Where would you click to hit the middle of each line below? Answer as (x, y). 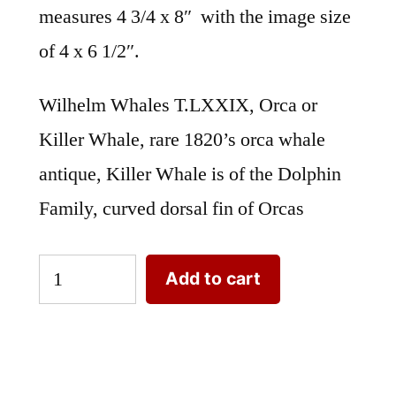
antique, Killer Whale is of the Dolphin (190, 174)
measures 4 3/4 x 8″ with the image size (195, 16)
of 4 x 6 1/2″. (89, 51)
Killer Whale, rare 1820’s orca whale (182, 139)
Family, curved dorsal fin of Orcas (171, 208)
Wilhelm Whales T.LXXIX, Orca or (178, 105)
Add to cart (213, 279)
